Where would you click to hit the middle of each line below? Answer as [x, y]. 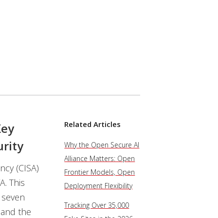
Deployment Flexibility [99, 186]
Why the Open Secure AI [102, 145]
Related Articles [93, 124]
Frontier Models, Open [100, 172]
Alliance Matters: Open [100, 158]
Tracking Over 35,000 [97, 205]
